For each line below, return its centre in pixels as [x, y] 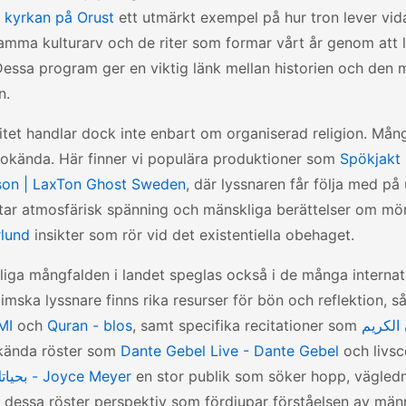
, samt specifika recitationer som [247, 325]
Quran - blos [90, 325]
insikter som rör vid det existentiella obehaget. [192, 235]
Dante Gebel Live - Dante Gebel [230, 351]
